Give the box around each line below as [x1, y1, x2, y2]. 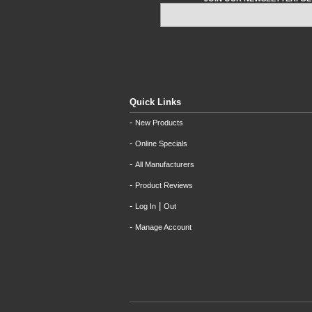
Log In [135, 202, 156, 210]
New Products [135, 118, 183, 127]
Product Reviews [135, 181, 193, 189]
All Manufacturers [135, 160, 194, 169]
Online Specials [135, 139, 187, 148]
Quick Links [130, 97, 181, 107]
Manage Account [135, 223, 192, 231]
